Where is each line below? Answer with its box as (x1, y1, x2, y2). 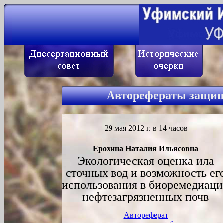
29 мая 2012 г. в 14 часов (104, 124, 188, 132)
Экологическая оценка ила (77, 154, 214, 167)
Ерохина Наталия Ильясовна (93, 144, 199, 153)
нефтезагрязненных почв (82, 190, 209, 203)
